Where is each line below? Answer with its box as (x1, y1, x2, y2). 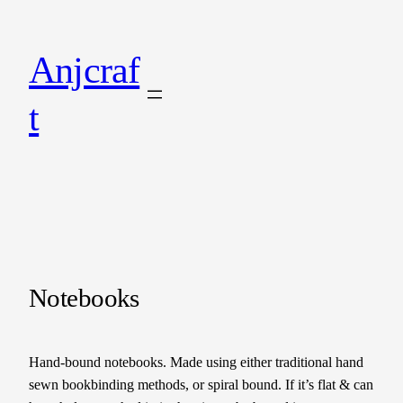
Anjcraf (29, 49, 140, 91)
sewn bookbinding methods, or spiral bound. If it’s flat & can (29, 377, 373, 393)
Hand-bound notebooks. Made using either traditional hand (29, 354, 363, 371)
